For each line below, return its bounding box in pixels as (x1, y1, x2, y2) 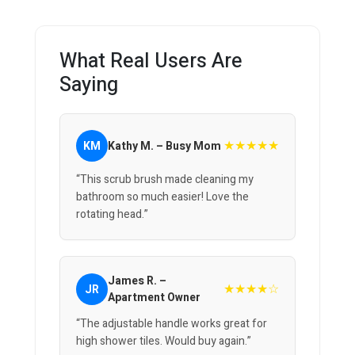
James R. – (108, 273, 166, 290)
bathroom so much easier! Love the (76, 189, 249, 206)
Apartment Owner (108, 289, 200, 307)
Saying (59, 71, 118, 101)
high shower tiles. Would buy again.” (76, 333, 251, 350)
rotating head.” (76, 206, 148, 223)
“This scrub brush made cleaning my (76, 171, 254, 189)
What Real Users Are (59, 47, 242, 77)
